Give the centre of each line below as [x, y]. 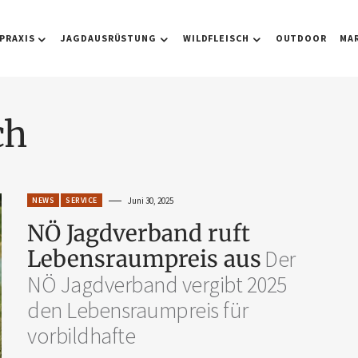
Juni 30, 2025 [150, 201]
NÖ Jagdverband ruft [139, 233]
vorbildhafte [82, 336]
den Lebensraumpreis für [138, 310]
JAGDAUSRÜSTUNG [109, 38]
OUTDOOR [301, 38]
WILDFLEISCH [216, 38]
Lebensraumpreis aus [144, 259]
